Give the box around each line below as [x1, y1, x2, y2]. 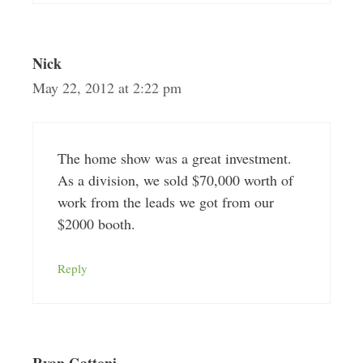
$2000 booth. [57, 214, 135, 234]
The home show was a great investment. [57, 148, 292, 169]
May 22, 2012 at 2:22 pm [32, 78, 181, 98]
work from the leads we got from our [57, 192, 274, 212]
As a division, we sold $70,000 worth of [57, 170, 293, 190]
